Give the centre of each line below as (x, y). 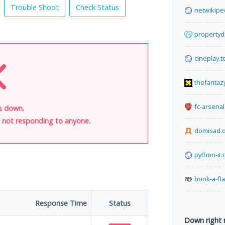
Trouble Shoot (35, 7)
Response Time (61, 203)
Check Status (97, 7)
